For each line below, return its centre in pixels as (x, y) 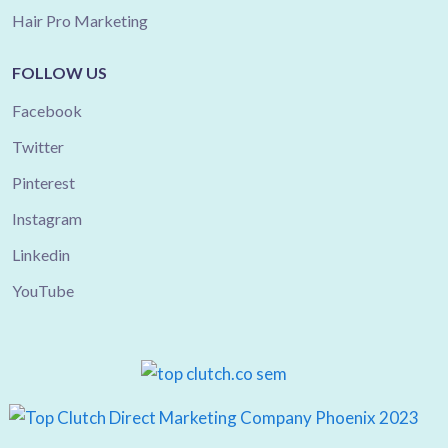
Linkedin (41, 254)
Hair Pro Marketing (80, 20)
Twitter (38, 146)
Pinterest (43, 182)
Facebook (47, 110)
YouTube (43, 290)
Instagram (47, 218)
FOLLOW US (59, 72)
